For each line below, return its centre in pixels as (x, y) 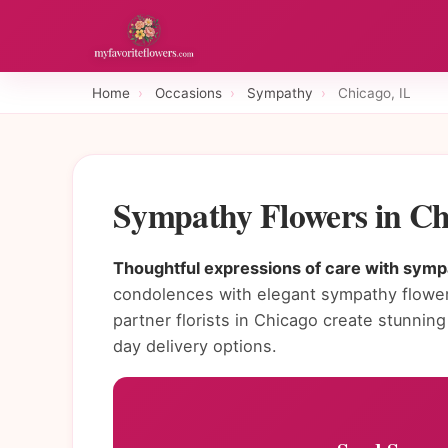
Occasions (188, 92)
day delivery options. (195, 346)
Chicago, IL (374, 92)
